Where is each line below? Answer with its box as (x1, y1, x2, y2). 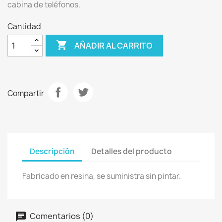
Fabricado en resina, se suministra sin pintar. (22, 171, 181, 181)
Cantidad (7, 21, 41, 32)
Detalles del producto (91, 146, 172, 157)
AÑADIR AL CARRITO (74, 40, 153, 51)
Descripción (30, 146, 75, 157)
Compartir (7, 88, 44, 99)
